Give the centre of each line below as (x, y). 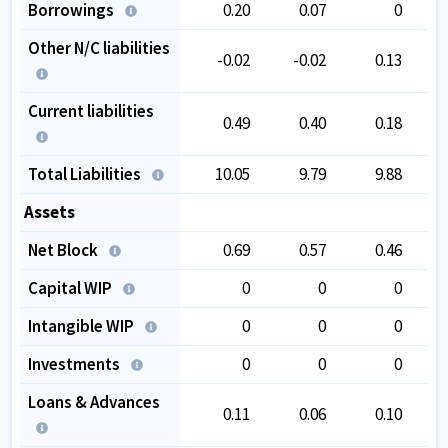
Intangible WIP (82, 325)
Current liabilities (91, 110)
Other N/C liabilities (99, 47)
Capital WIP (71, 287)
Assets (49, 211)
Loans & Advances (94, 401)
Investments (75, 363)
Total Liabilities (86, 173)
